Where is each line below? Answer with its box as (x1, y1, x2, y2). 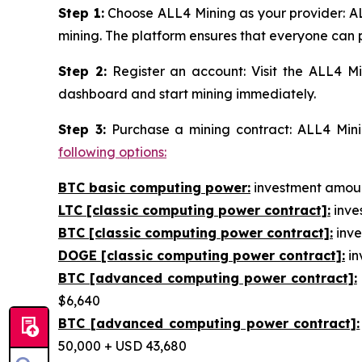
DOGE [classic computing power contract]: (58, 246, 345, 263)
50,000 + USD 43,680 (58, 337, 187, 354)
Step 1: (58, 4, 104, 21)
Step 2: (58, 62, 107, 79)
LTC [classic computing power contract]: (58, 201, 330, 218)
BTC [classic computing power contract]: (58, 224, 333, 241)
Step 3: (58, 120, 106, 137)
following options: (58, 143, 166, 160)
